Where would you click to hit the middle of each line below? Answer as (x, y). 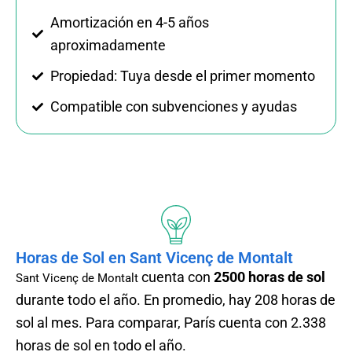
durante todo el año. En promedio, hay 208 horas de (176, 300)
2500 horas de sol (269, 277)
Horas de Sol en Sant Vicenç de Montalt (154, 258)
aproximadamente (108, 46)
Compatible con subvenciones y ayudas (173, 107)
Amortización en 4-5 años (129, 23)
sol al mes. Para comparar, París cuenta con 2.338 (171, 323)
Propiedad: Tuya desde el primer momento (182, 76)
